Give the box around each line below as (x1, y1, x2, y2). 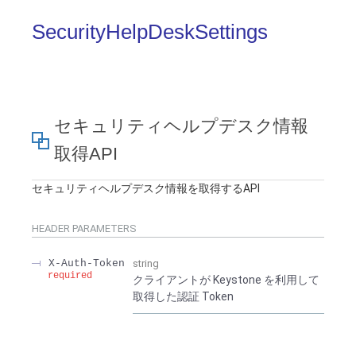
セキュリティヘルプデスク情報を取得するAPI (32, 182, 260, 195)
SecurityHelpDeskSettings (32, 20, 268, 44)
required (48, 270, 92, 282)
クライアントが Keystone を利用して (133, 273, 319, 287)
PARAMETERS (70, 222, 137, 235)
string (133, 257, 159, 270)
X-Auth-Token (48, 257, 125, 270)
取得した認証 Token (133, 290, 234, 304)
